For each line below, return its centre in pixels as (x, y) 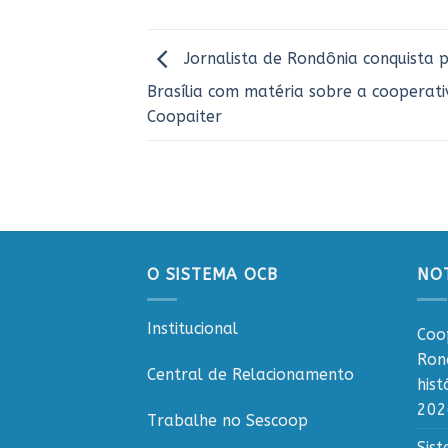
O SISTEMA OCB (212, 275)
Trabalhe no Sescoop (227, 420)
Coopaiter (184, 117)
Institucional (192, 329)
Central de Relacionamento (250, 375)
